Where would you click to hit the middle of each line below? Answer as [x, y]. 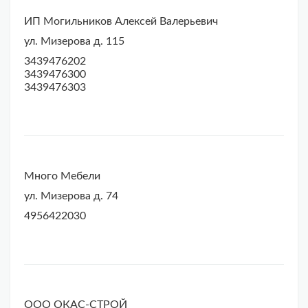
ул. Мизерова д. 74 [71, 196]
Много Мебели [62, 176]
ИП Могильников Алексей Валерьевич [121, 22]
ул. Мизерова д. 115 [74, 42]
